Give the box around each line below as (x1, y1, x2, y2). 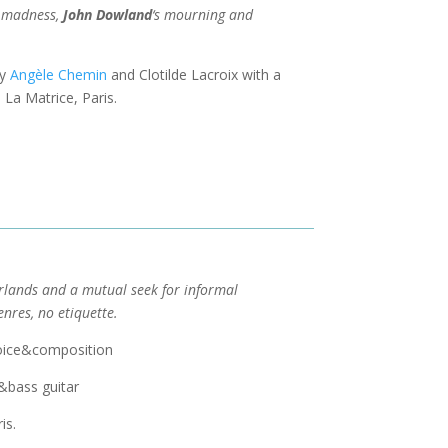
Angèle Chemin (9, 64, 107, 84)
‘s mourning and (151, 4, 253, 24)
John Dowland (62, 4, 152, 24)
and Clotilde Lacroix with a (106, 64, 281, 84)
